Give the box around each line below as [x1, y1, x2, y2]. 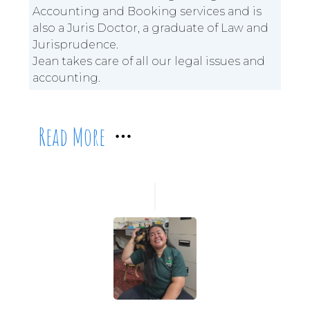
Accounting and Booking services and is [33, 5, 262, 19]
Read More [38, 120, 106, 153]
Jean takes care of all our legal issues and [33, 55, 266, 69]
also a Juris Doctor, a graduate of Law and [33, 21, 269, 35]
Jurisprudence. [33, 38, 119, 52]
